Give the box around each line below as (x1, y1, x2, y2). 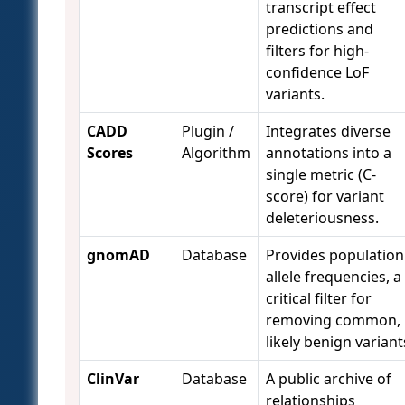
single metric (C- (266, 165, 376, 185)
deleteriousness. (266, 208, 379, 229)
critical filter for (266, 288, 372, 309)
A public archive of (266, 369, 391, 390)
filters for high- (266, 41, 369, 61)
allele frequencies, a (266, 267, 401, 287)
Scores (87, 143, 133, 164)
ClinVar (87, 369, 139, 390)
